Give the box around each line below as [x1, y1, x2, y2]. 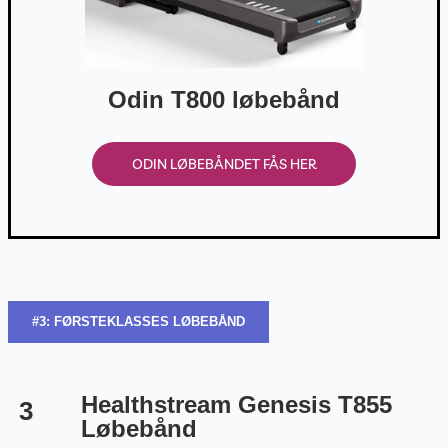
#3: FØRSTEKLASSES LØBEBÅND [31, 313, 245, 329]
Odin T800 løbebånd [108, 85, 340, 113]
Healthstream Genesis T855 [81, 390, 393, 418]
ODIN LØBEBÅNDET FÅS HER [132, 154, 316, 173]
